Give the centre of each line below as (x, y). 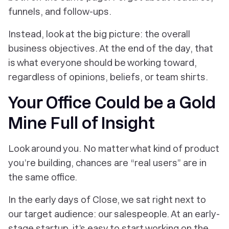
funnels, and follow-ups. (60, 12)
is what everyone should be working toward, (102, 63)
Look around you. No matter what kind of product (114, 148)
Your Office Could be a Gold (112, 103)
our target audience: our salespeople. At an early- (114, 214)
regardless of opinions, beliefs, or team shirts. (108, 77)
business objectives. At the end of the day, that (111, 48)
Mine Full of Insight (82, 123)
